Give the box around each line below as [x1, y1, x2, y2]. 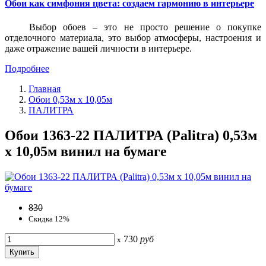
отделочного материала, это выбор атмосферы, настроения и [5, 32, 261, 43]
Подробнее [5, 63, 49, 74]
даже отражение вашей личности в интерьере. [5, 43, 192, 53]
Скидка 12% [28, 214, 69, 223]
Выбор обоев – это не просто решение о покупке [29, 21, 262, 32]
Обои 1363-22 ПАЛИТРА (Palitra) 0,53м [5, 127, 257, 143]
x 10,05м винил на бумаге [5, 143, 167, 159]
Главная [28, 83, 61, 94]
